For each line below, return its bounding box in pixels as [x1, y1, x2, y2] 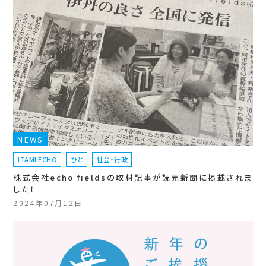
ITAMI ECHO [17, 154, 58, 164]
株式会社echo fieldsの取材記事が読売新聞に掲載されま [13, 172, 253, 183]
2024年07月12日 [13, 198, 83, 208]
